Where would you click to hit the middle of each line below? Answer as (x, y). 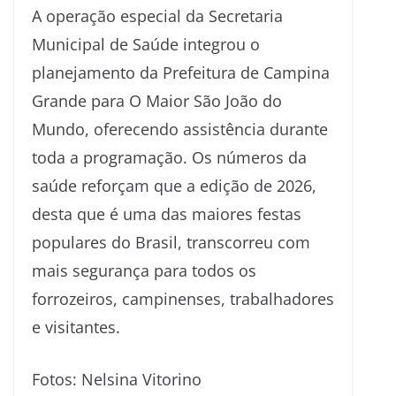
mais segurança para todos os (144, 270)
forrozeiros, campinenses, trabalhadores (183, 298)
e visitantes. (76, 327)
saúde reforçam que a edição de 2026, (174, 185)
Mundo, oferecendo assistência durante (180, 129)
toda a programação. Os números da (169, 157)
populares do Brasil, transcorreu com (171, 242)
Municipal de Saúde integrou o (146, 44)
